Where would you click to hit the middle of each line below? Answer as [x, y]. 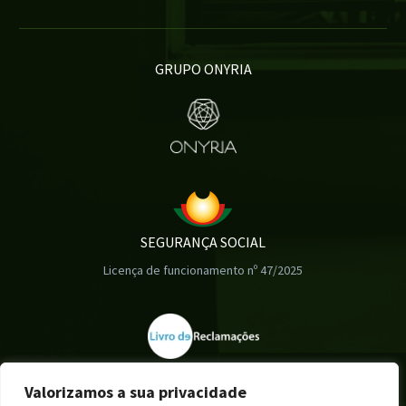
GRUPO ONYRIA [203, 68]
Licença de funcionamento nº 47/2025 [203, 270]
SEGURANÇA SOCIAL [203, 242]
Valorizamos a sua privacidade [135, 392]
